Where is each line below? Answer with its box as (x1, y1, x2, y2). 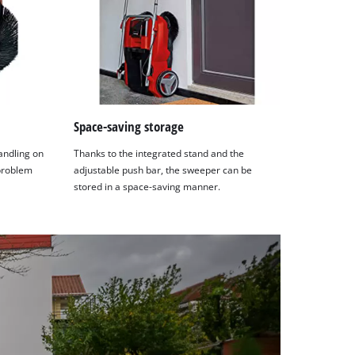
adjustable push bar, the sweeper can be (74, 164, 253, 177)
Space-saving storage (74, 117, 185, 136)
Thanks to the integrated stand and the (74, 147, 245, 160)
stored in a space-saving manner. (74, 181, 221, 193)
